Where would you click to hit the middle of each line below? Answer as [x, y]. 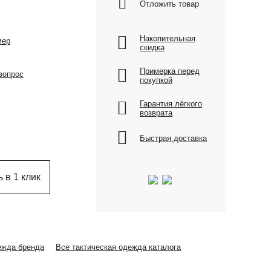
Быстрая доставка [173, 138]
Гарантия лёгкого [171, 104]
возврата [156, 113]
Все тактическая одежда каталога [118, 247]
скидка [152, 47]
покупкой [156, 80]
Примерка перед [170, 71]
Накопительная [168, 38]
